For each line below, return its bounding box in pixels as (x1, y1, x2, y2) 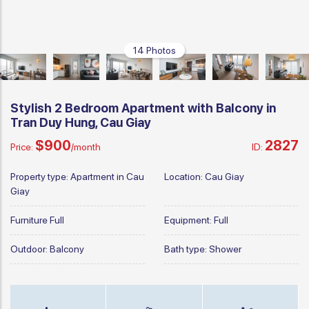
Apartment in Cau (70, 170, 144, 182)
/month (71, 141, 101, 152)
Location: (164, 170, 205, 182)
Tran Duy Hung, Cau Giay (10, 114, 151, 130)
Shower (209, 243, 241, 255)
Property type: (10, 170, 70, 182)
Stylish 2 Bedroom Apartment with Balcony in (10, 100, 276, 115)
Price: (10, 141, 35, 152)
